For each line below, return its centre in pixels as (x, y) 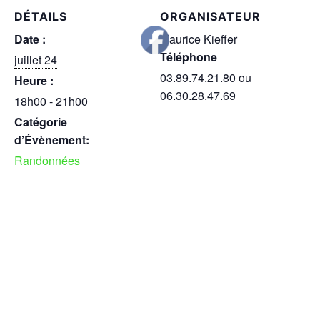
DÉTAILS (41, 17)
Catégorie (41, 122)
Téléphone (189, 57)
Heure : (34, 81)
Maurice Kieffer (199, 39)
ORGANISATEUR (210, 17)
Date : (30, 39)
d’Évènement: (52, 140)
